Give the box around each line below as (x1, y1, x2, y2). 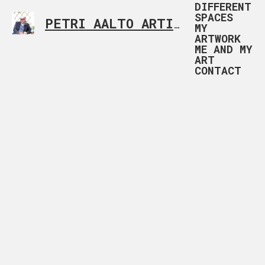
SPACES (195, 10, 233, 24)
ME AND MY (195, 42, 253, 56)
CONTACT (195, 63, 241, 77)
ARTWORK (195, 31, 241, 46)
